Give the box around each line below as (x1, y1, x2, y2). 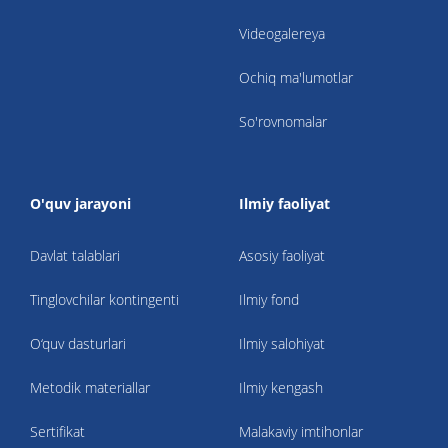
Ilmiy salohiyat (239, 333, 325, 353)
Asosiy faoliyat (239, 245, 325, 265)
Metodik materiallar (30, 377, 150, 397)
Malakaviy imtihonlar (239, 421, 363, 441)
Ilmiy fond (239, 289, 299, 309)
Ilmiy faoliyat (239, 193, 330, 213)
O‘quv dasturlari (30, 333, 126, 353)
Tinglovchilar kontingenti (30, 289, 179, 309)
